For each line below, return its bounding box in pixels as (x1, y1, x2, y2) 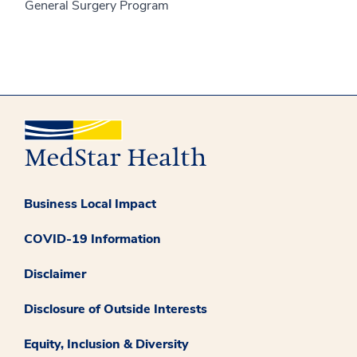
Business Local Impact (24, 194, 156, 213)
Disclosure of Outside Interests (24, 300, 207, 318)
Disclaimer (24, 265, 86, 283)
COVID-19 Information (24, 229, 161, 248)
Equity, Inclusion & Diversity (24, 335, 189, 353)
